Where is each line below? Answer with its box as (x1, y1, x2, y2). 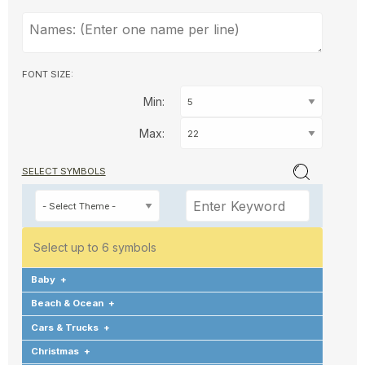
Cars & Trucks (30, 321, 99, 333)
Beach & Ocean (30, 297, 103, 310)
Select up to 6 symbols (33, 240, 156, 255)
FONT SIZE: (21, 68, 73, 80)
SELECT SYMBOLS (21, 165, 106, 178)
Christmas (30, 345, 79, 358)
